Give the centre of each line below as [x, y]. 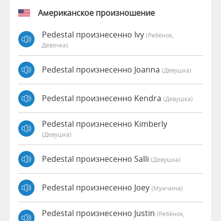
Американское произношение [96, 13]
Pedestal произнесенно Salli [96, 159]
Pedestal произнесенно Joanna [102, 70]
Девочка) [55, 45]
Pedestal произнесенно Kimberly [105, 124]
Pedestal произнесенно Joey [97, 188]
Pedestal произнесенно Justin [99, 213]
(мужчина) [167, 188]
